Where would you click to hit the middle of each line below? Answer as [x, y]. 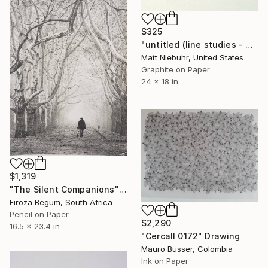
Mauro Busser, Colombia [187, 249]
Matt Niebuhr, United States [192, 58]
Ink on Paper [165, 261]
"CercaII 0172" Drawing [191, 236]
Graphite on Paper [176, 70]
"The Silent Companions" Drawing [123, 189]
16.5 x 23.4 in [35, 226]
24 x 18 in [160, 82]
